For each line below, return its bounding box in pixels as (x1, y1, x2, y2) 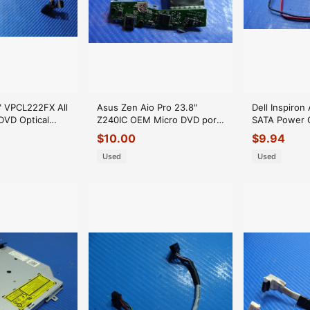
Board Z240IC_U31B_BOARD (97, 126, 215, 138)
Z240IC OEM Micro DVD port (97, 113, 220, 125)
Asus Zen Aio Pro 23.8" (97, 101, 197, 113)
